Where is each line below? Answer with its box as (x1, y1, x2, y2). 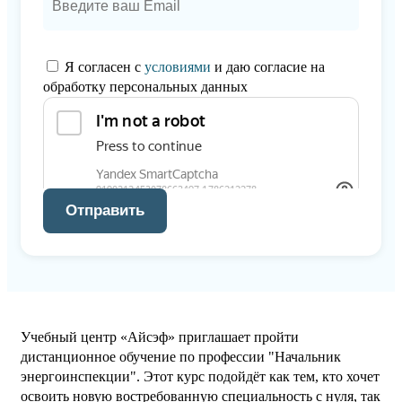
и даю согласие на (211, 59, 325, 75)
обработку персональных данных (43, 79, 248, 95)
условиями (144, 59, 211, 75)
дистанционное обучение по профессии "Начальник (21, 349, 341, 365)
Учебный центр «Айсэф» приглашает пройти (21, 329, 299, 345)
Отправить (66, 202, 144, 220)
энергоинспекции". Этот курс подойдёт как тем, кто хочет (21, 369, 380, 385)
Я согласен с (61, 59, 144, 75)
